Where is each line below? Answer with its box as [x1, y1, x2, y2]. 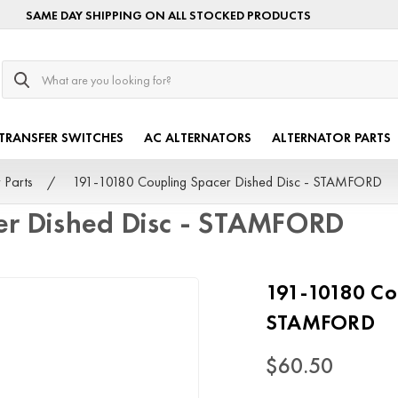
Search [2, 60, 41, 78]
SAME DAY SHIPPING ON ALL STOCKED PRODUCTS [26, 6, 312, 23]
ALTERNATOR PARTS [272, 129, 392, 147]
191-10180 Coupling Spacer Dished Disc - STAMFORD [73, 171, 383, 191]
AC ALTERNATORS [144, 129, 252, 147]
